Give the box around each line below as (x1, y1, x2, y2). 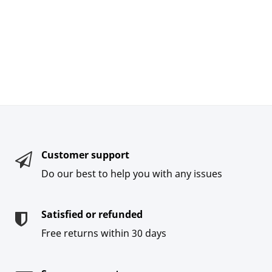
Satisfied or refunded (41, 207, 143, 221)
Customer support (41, 148, 129, 161)
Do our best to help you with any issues (41, 166, 222, 180)
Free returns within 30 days (41, 226, 166, 240)
